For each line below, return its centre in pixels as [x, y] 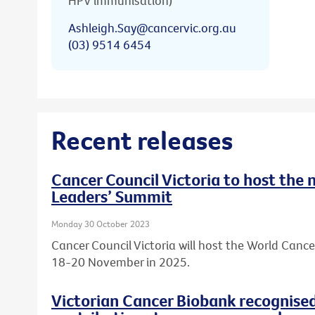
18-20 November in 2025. [121, 262]
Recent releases [142, 140]
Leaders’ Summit [112, 197]
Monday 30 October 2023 [101, 224]
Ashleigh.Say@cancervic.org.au [152, 27]
